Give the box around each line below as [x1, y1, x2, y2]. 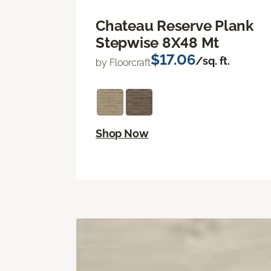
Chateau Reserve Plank [96, 17, 253, 35]
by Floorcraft [96, 57, 151, 69]
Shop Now [96, 127, 149, 140]
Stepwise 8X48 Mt [96, 34, 220, 52]
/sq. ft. [195, 54, 230, 68]
